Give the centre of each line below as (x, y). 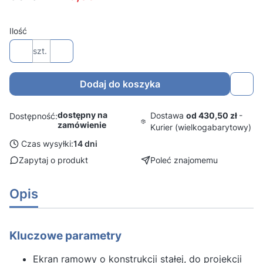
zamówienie (82, 125)
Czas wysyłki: (47, 144)
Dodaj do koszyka (120, 84)
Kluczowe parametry (65, 235)
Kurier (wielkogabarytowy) (201, 127)
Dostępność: (33, 116)
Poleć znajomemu (184, 160)
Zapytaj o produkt (53, 160)
